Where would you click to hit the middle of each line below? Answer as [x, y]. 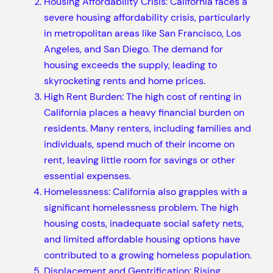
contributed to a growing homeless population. [148, 255]
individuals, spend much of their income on [139, 144]
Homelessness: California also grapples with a [146, 191]
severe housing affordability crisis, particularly [147, 17]
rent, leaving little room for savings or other [140, 160]
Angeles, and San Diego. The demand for [133, 49]
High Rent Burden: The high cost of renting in [143, 96]
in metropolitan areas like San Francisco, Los [143, 33]
